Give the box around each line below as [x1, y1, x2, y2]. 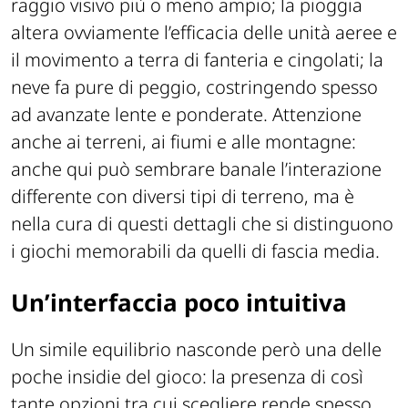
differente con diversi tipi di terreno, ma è [11, 184, 354, 209]
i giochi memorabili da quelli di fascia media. [11, 239, 380, 264]
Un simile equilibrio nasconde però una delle [11, 336, 382, 362]
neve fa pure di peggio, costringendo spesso [11, 75, 378, 100]
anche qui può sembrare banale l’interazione [11, 157, 382, 182]
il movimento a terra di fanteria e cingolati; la [11, 47, 383, 73]
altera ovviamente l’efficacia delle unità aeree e [11, 20, 397, 46]
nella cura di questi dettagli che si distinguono [11, 211, 393, 237]
